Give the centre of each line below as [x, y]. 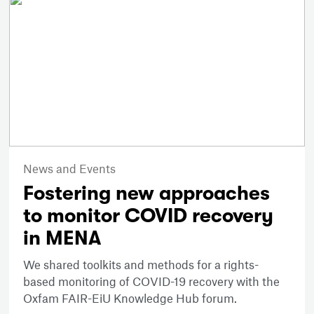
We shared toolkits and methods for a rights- [141, 264]
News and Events [70, 168]
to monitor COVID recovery [149, 216]
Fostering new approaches [147, 193]
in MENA [62, 238]
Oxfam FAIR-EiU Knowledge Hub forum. [130, 298]
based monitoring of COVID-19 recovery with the [152, 281]
